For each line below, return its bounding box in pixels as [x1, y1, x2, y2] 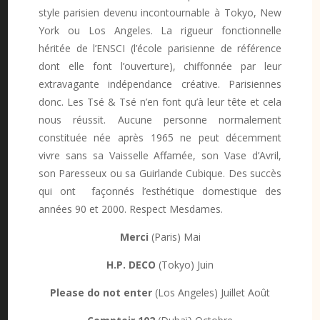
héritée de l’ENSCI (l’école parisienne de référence [38, 41, 282, 55]
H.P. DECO [106, 257, 156, 271]
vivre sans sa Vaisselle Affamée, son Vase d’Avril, [38, 148, 282, 162]
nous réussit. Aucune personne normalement [38, 112, 282, 126]
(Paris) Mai [148, 229, 201, 244]
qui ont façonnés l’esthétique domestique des [38, 184, 282, 198]
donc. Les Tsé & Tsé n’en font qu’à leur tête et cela [38, 94, 282, 109]
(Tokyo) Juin [156, 257, 214, 271]
